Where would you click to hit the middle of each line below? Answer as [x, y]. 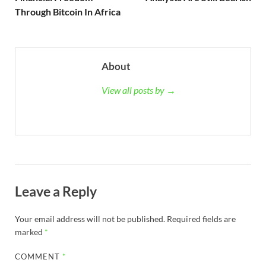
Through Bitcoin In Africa [68, 12]
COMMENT [39, 256]
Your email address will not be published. [90, 218]
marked [30, 232]
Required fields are [201, 218]
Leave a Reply [56, 191]
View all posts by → [139, 90]
